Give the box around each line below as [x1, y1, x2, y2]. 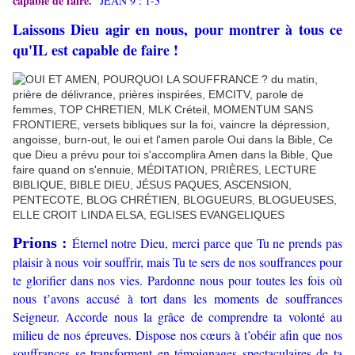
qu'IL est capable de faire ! [13, 40, 178, 61]
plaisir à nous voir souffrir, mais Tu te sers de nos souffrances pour [13, 254, 342, 271]
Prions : [13, 234, 72, 252]
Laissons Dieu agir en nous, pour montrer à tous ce [13, 19, 342, 40]
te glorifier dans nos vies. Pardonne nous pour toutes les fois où [13, 272, 342, 289]
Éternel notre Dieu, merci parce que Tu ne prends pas [71, 235, 343, 252]
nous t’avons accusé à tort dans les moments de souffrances [13, 290, 342, 307]
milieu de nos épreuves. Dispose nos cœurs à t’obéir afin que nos [13, 326, 342, 344]
